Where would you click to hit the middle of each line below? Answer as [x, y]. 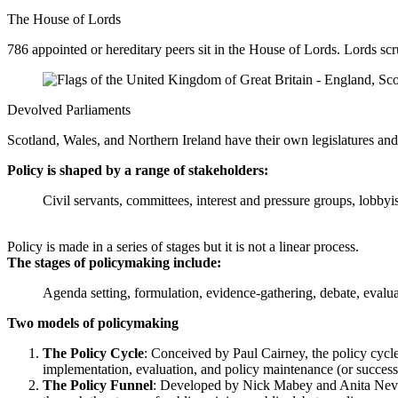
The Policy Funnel [98, 385]
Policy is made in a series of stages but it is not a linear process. [183, 246]
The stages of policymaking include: [114, 262]
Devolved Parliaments [69, 109]
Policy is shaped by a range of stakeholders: [139, 170]
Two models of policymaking [93, 322]
